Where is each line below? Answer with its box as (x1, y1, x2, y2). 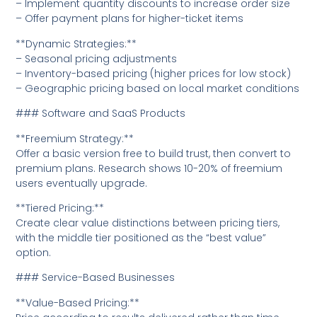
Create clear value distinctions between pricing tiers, (16, 215, 280, 230)
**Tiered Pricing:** (16, 200, 105, 215)
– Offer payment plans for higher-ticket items (16, 11, 244, 26)
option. (16, 245, 52, 260)
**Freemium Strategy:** (16, 131, 134, 146)
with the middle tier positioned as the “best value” (16, 230, 267, 245)
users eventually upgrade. (16, 175, 148, 190)
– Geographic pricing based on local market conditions (16, 81, 300, 96)
